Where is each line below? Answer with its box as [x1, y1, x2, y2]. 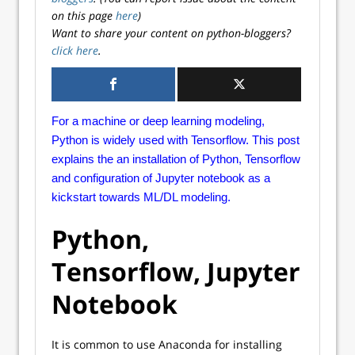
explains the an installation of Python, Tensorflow [52, 152, 300, 166]
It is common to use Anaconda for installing [52, 337, 282, 352]
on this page [52, 8, 116, 23]
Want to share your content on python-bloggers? [52, 25, 291, 40]
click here [52, 43, 98, 58]
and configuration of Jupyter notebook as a [52, 171, 270, 185]
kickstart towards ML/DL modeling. [52, 190, 231, 204]
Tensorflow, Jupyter [52, 254, 300, 288]
